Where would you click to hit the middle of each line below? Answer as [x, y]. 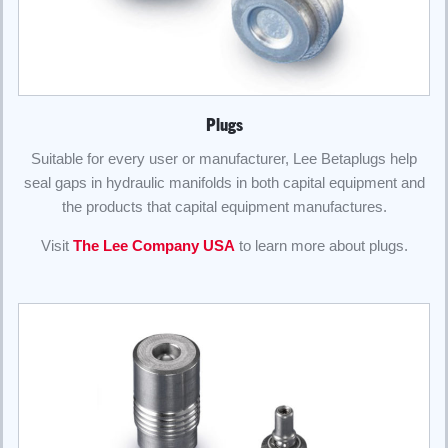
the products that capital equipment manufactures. [224, 207]
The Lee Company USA [153, 246]
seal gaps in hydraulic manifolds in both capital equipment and [224, 183]
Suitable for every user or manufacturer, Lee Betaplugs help [224, 159]
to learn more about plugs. [321, 246]
